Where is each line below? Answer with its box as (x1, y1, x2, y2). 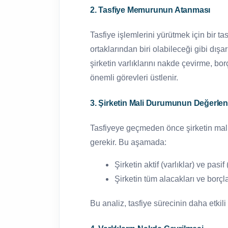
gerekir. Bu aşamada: (90, 137, 166, 147)
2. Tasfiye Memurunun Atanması (90, 5, 211, 14)
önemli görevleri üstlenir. (90, 73, 178, 82)
